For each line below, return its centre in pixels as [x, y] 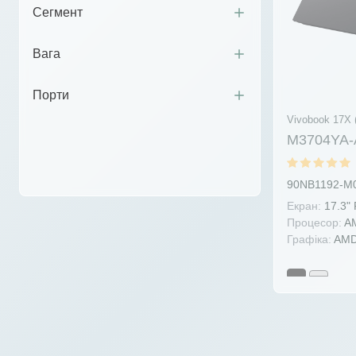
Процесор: [314, 223]
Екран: [304, 206]
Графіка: [309, 240]
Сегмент [58, 13]
